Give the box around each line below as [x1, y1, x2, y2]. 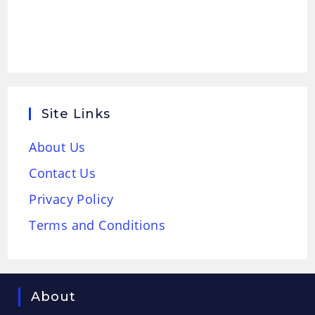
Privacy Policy [29, 191, 114, 208]
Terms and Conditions [29, 217, 166, 234]
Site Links [41, 106, 111, 122]
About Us [29, 139, 86, 156]
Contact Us [29, 165, 96, 182]
